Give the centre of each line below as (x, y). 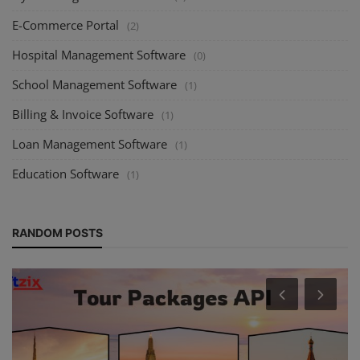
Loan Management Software (90, 143)
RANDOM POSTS (57, 232)
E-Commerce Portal (65, 25)
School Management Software (94, 84)
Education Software (65, 173)
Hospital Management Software (99, 54)
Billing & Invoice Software (83, 114)
